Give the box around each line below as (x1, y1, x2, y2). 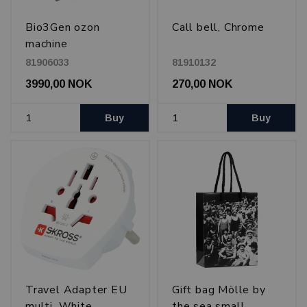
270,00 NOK (172, 78, 232, 90)
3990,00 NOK (25, 78, 92, 90)
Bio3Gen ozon (25, 20, 100, 35)
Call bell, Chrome (172, 20, 265, 35)
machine (25, 36, 68, 51)
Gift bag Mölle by (172, 282, 266, 298)
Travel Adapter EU (25, 282, 127, 298)
